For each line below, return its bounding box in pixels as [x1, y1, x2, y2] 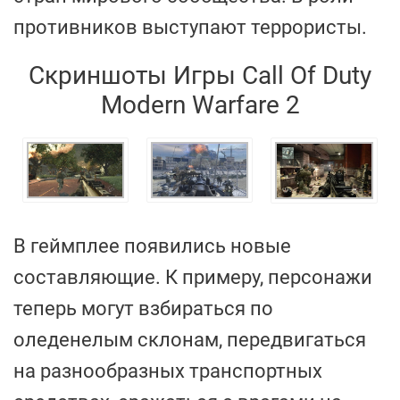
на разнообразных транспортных [13, 360, 322, 382]
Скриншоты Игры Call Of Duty [29, 61, 371, 90]
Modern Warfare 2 [100, 90, 300, 120]
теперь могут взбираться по [13, 297, 273, 320]
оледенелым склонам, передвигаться [13, 329, 366, 351]
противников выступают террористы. [13, 16, 367, 38]
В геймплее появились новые [13, 235, 291, 257]
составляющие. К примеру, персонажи [13, 266, 372, 288]
